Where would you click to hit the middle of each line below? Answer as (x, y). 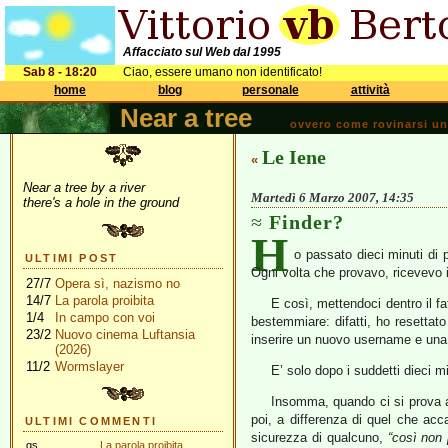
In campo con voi (105, 317)
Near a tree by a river (84, 187)
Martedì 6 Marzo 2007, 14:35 (332, 197)
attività (370, 90)
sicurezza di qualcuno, (319, 437)
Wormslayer (89, 366)
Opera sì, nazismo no (117, 283)
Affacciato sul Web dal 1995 (202, 52)
